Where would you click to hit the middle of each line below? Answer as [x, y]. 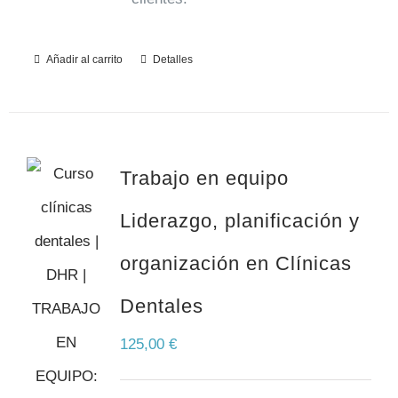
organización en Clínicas [235, 263]
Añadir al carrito [84, 60]
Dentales [161, 306]
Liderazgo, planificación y [239, 221]
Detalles [172, 60]
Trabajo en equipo [204, 178]
